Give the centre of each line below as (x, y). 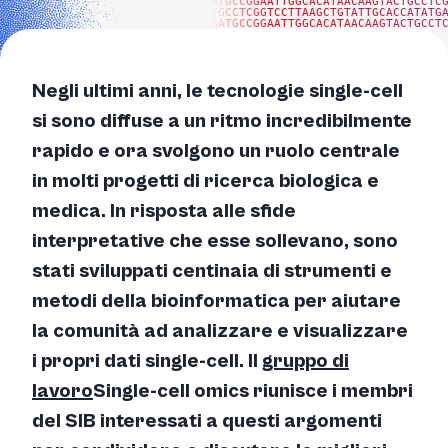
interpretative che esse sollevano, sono (215, 241)
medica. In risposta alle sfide (164, 211)
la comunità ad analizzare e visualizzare (220, 331)
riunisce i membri (333, 391)
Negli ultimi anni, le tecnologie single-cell (217, 91)
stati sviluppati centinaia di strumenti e (212, 271)
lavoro (62, 391)
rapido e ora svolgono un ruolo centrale (216, 151)
